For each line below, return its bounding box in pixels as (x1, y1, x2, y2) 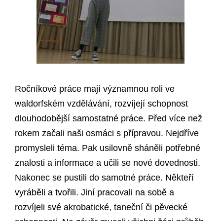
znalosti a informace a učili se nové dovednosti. (15, 158, 200, 168)
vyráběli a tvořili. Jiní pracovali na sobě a (15, 187, 174, 198)
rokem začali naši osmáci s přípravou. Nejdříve (15, 128, 199, 139)
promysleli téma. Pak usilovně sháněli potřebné (15, 143, 200, 153)
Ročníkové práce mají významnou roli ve (15, 84, 175, 94)
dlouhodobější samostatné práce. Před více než (15, 113, 202, 124)
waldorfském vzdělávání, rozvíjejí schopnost (15, 99, 188, 109)
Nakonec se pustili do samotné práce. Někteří (15, 173, 194, 183)
